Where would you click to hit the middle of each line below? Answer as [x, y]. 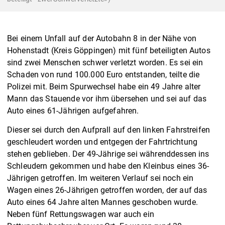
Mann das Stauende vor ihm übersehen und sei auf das [107, 98]
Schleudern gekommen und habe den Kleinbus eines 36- [108, 166]
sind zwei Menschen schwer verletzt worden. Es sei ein [105, 62]
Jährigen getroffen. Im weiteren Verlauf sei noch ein [100, 178]
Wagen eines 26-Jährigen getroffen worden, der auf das [107, 190]
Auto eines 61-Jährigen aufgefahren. [74, 110]
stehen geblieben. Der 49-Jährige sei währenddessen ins [108, 154]
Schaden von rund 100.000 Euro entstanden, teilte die [103, 74]
